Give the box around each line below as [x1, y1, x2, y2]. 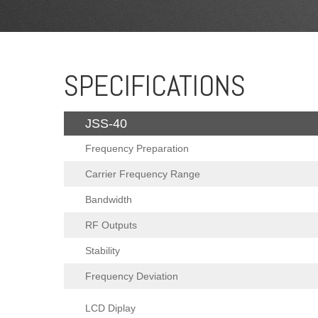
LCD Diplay [85, 302, 136, 314]
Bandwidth [85, 194, 132, 206]
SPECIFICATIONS [64, 67, 246, 104]
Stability [85, 245, 120, 257]
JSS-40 [85, 116, 127, 131]
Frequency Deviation [85, 270, 178, 283]
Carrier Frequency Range [85, 168, 200, 180]
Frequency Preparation [85, 143, 189, 155]
